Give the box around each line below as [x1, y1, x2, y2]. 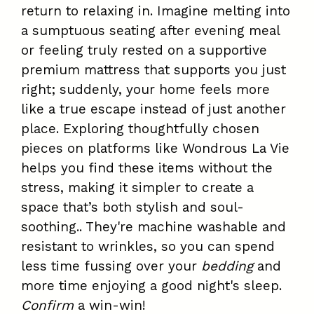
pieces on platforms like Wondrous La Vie [21, 140, 289, 157]
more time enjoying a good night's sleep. [21, 278, 282, 294]
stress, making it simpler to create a [21, 179, 254, 196]
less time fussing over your [21, 258, 201, 275]
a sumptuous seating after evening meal [21, 22, 280, 39]
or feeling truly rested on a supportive [21, 42, 267, 59]
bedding [201, 258, 253, 275]
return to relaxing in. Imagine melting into [21, 3, 290, 20]
